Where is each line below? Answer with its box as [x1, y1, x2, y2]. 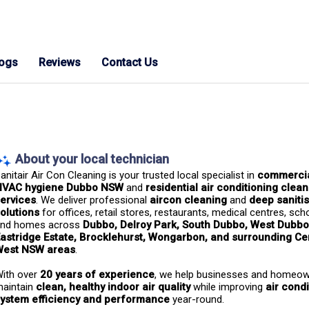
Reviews [39, 56, 81, 69]
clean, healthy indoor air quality [36, 281, 190, 293]
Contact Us [101, 56, 158, 69]
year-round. [170, 293, 224, 306]
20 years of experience [40, 268, 154, 281]
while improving [190, 281, 266, 293]
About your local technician [15, 152, 169, 166]
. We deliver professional [36, 194, 150, 206]
